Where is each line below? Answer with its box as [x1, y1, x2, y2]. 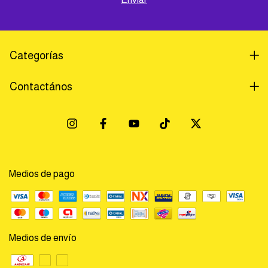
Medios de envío [9, 232, 77, 243]
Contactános [10, 81, 72, 93]
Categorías [10, 50, 63, 62]
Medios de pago [9, 168, 75, 179]
